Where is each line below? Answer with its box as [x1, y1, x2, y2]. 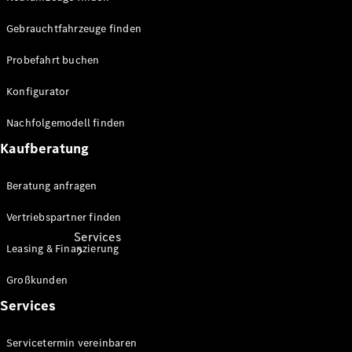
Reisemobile [74, 64, 142, 81]
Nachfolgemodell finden [6, 115, 126, 130]
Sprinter [74, 48, 120, 64]
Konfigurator [6, 84, 70, 99]
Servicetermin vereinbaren [6, 335, 137, 350]
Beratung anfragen [6, 178, 97, 193]
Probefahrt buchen [6, 53, 100, 68]
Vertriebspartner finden [6, 210, 122, 225]
